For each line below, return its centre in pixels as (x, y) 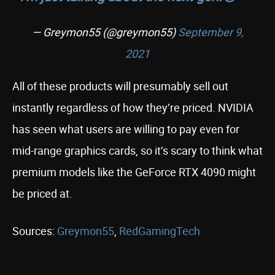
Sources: (35, 231)
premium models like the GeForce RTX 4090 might (134, 172)
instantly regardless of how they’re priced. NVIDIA (133, 107)
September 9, (211, 32)
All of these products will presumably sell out (120, 86)
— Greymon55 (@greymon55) (105, 32)
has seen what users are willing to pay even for (126, 129)
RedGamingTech (160, 231)
